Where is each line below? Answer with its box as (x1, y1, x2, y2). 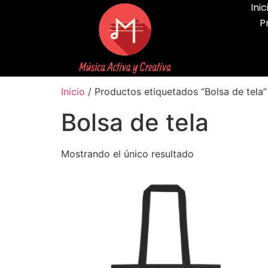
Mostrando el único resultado (61, 148, 194, 160)
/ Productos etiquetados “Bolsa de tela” (85, 86, 267, 98)
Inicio (61, 86, 85, 98)
